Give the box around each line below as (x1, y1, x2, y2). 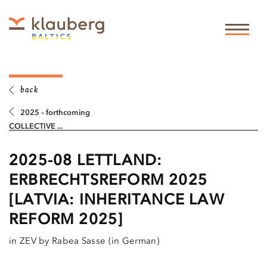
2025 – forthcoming (20, 109, 90, 117)
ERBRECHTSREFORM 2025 (9, 173, 208, 189)
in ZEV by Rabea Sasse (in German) (9, 237, 160, 247)
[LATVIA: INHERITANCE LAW (9, 193, 225, 209)
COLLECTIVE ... (9, 123, 63, 131)
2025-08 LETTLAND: (9, 154, 163, 169)
